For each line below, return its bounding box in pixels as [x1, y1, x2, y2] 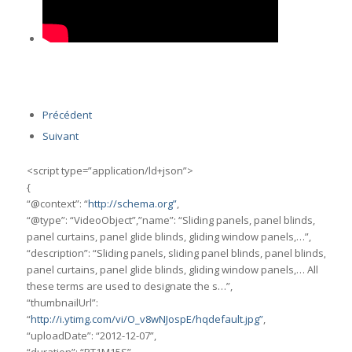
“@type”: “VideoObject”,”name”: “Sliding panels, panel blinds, [26, 213, 315, 228]
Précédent [42, 108, 92, 123]
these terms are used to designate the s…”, [26, 279, 233, 294]
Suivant [42, 129, 79, 144]
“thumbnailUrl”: [26, 295, 98, 310]
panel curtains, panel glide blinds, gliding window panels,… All [26, 262, 318, 277]
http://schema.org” [87, 196, 177, 211]
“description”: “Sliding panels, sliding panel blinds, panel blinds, [26, 246, 326, 261]
